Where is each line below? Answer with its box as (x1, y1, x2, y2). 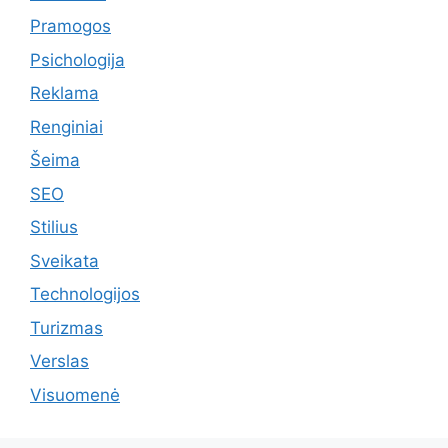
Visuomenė (30, 384, 120, 405)
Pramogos (30, 16, 111, 37)
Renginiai (30, 116, 103, 137)
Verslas (30, 351, 89, 372)
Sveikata (30, 250, 99, 271)
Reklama (30, 83, 99, 104)
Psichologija (30, 49, 125, 70)
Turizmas (30, 317, 103, 338)
